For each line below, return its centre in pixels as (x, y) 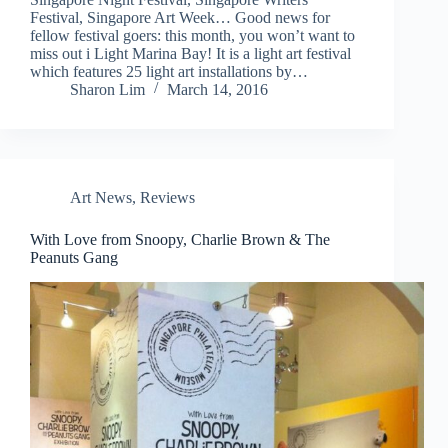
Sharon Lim (107, 90)
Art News (101, 198)
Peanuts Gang (74, 258)
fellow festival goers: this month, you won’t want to (192, 36)
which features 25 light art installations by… (169, 72)
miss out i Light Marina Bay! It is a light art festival (190, 54)
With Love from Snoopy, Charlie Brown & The (180, 240)
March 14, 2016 (217, 90)
